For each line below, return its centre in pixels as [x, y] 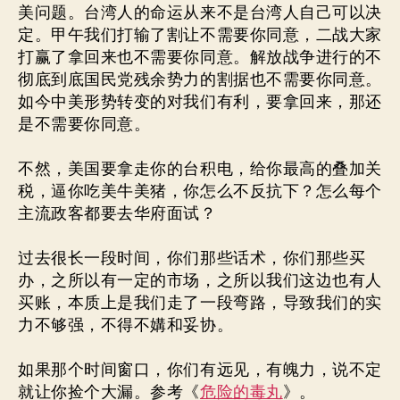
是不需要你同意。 [84, 124]
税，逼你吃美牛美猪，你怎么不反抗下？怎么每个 [200, 191]
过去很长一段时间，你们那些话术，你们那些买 [192, 258]
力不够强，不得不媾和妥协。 [126, 325]
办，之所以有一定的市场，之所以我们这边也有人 [200, 280]
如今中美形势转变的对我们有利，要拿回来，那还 [200, 102]
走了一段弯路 [217, 303]
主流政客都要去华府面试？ [117, 213]
